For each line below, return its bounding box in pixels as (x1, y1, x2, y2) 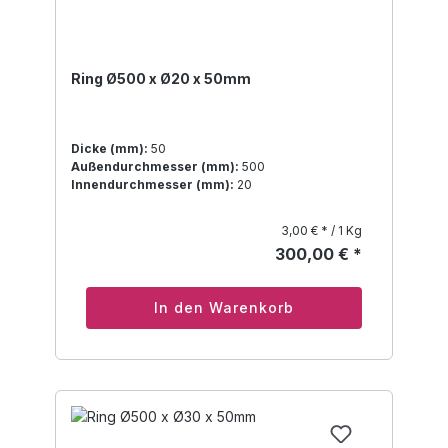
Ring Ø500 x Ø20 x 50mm (71, 70, 251, 88)
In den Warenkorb (154, 299, 294, 317)
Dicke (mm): (71, 141, 148, 157)
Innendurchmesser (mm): (71, 177, 234, 193)
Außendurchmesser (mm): (71, 159, 239, 175)
